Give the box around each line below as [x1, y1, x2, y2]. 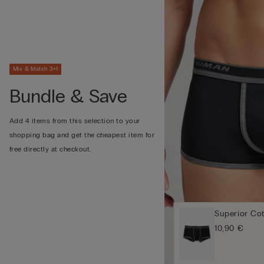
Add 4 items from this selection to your [9, 116, 140, 125]
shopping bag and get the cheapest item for [9, 130, 155, 139]
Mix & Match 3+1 [13, 65, 58, 72]
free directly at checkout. [9, 144, 91, 153]
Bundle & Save [9, 84, 127, 108]
